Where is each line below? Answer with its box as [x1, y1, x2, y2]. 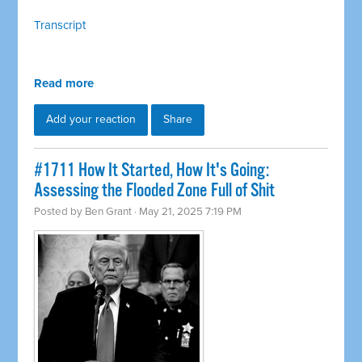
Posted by [34, 205, 86, 219]
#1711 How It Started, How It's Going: [34, 159, 270, 183]
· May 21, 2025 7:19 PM [132, 205, 242, 219]
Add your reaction [46, 112, 137, 127]
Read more [34, 76, 95, 91]
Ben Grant [85, 205, 133, 219]
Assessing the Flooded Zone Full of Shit [34, 179, 276, 204]
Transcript [34, 18, 86, 33]
